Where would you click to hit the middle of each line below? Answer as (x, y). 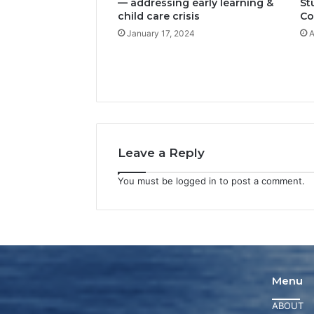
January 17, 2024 (161, 33)
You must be (147, 180)
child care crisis (159, 16)
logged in (196, 180)
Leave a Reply (161, 152)
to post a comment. (261, 180)
